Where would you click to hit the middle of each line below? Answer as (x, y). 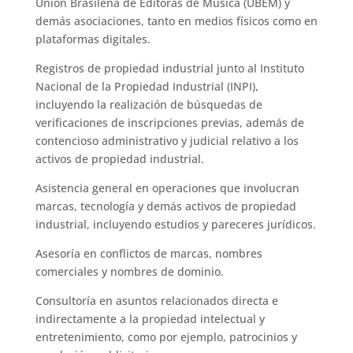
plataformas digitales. (93, 39)
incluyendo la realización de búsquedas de (149, 104)
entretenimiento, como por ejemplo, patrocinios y (166, 337)
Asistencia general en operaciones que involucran (167, 188)
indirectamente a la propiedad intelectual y (150, 319)
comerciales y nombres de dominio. (129, 271)
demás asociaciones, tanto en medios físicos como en (176, 21)
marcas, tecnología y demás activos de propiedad (165, 206)
